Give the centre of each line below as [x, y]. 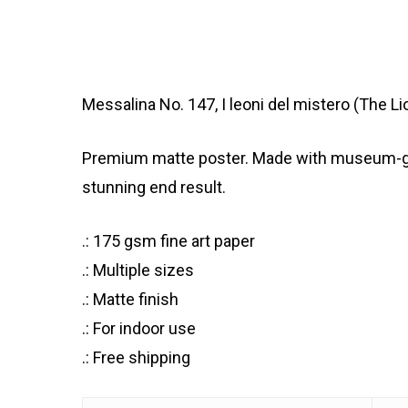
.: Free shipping [136, 358]
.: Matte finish [130, 300]
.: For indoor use [139, 329]
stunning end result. [154, 188]
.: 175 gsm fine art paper [168, 241]
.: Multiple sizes [138, 270]
